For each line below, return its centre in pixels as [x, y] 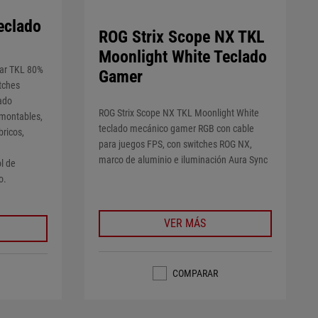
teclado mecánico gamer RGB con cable [176, 128]
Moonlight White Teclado [182, 56]
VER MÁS [185, 223]
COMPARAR [195, 273]
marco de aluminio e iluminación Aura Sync [183, 160]
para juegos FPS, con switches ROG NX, [175, 144]
